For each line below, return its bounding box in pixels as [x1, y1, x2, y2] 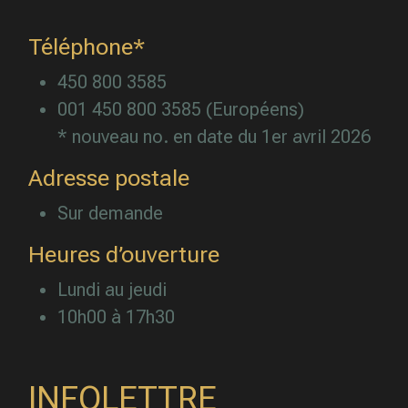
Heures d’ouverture [28, 241, 219, 268]
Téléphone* [28, 34, 145, 60]
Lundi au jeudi [57, 279, 167, 301]
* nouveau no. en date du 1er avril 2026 [57, 126, 371, 148]
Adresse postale [28, 165, 189, 191]
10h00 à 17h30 [57, 306, 175, 328]
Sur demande [57, 202, 163, 224]
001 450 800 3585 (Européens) [57, 98, 304, 120]
